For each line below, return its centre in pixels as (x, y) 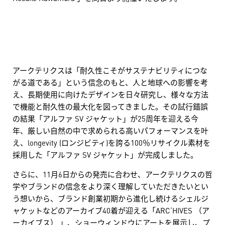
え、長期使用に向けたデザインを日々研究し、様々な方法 (110, 94)
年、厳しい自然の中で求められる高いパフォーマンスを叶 (110, 130)
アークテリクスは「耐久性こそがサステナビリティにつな (110, 70)
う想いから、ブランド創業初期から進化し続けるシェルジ (110, 198)
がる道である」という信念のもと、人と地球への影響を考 (110, 82)
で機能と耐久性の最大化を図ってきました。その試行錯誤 (110, 106)
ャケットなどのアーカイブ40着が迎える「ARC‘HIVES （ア (111, 210)
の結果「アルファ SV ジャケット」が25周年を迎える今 (105, 118)
